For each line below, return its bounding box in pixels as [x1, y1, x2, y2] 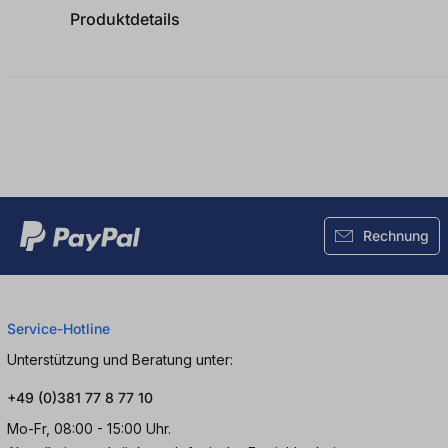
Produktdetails [70, 9, 180, 29]
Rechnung [362, 226, 429, 244]
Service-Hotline [7, 319, 110, 337]
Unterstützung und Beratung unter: [7, 350, 233, 368]
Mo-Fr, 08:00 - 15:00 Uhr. [7, 419, 171, 437]
